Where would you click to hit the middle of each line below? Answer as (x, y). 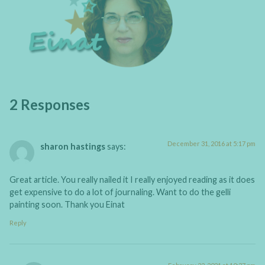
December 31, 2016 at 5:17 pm (211, 143)
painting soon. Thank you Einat (67, 205)
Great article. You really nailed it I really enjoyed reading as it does (132, 180)
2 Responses (50, 104)
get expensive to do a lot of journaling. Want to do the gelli (120, 192)
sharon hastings (73, 146)
